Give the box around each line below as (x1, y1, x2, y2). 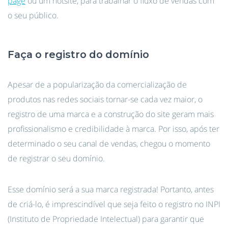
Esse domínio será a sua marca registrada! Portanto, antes (8, 184, 214, 195)
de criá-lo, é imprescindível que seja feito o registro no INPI (8, 198, 220, 210)
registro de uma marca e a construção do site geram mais (8, 108, 214, 120)
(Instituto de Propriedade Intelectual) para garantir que (8, 213, 204, 224)
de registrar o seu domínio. (8, 153, 105, 164)
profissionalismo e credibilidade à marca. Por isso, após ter (8, 123, 219, 134)
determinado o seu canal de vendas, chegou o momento (8, 138, 210, 149)
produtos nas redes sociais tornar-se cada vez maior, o (8, 94, 203, 105)
